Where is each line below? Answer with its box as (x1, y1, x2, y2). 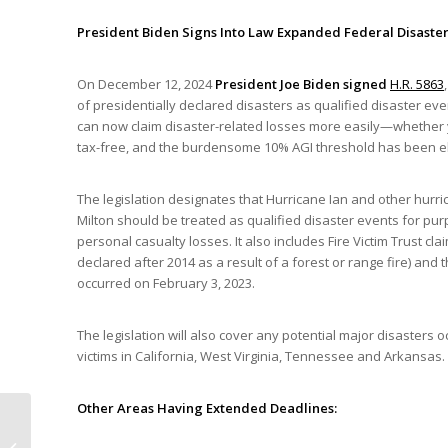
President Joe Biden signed (215, 74, 390, 93)
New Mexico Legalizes (35, 417, 168, 435)
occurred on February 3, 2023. (77, 273, 255, 292)
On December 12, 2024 (77, 74, 215, 93)
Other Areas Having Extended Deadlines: (77, 398, 337, 417)
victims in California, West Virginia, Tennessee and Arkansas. (77, 346, 445, 365)
